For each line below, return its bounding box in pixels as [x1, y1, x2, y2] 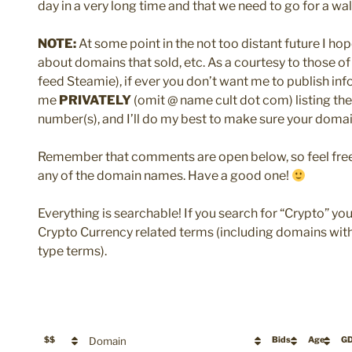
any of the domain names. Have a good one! [38, 168, 291, 184]
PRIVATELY [59, 93, 131, 108]
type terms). [38, 244, 107, 259]
